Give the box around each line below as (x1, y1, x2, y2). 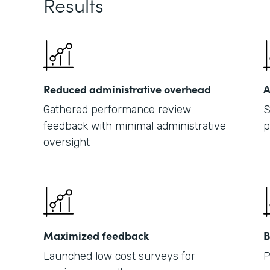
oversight (43, 136, 90, 149)
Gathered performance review (43, 103, 191, 116)
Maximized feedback (43, 228, 149, 243)
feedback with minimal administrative (43, 119, 226, 133)
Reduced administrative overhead (43, 81, 211, 96)
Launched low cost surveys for (43, 250, 195, 263)
